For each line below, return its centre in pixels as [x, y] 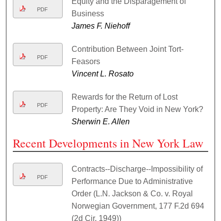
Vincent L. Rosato [102, 74]
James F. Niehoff [100, 26]
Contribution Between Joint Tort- [127, 49]
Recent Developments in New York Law [108, 143]
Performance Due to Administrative [132, 182]
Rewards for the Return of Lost [124, 97]
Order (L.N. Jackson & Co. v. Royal [132, 194]
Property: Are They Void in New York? [137, 110]
